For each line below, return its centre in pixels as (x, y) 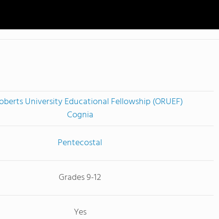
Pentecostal (80, 143)
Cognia (80, 115)
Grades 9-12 (80, 177)
